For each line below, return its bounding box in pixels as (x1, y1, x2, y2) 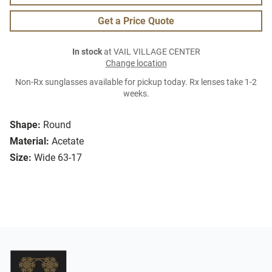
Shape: (10, 119, 41, 131)
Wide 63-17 (34, 152, 82, 164)
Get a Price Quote (98, 15, 174, 27)
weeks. (123, 89, 149, 100)
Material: (10, 135, 49, 148)
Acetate (52, 135, 84, 148)
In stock (72, 47, 102, 58)
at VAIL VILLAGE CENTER (101, 47, 200, 58)
